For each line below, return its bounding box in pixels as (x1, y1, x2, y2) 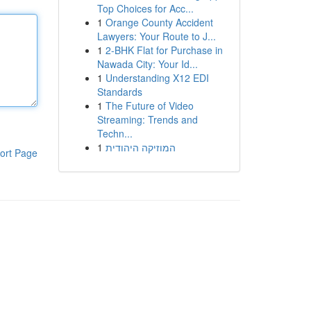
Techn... (96, 126, 133, 140)
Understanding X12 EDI (105, 71, 209, 85)
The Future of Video (105, 99, 194, 112)
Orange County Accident (105, 15, 213, 29)
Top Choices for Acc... (96, 1, 194, 15)
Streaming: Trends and (96, 112, 198, 126)
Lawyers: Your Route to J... (96, 29, 216, 43)
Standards (96, 85, 142, 99)
